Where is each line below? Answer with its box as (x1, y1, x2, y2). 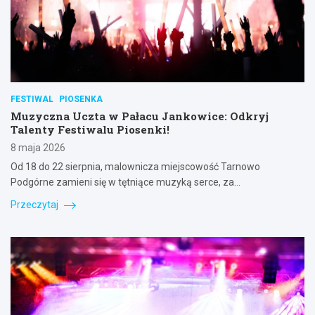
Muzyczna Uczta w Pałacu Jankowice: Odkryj (11, 109, 269, 124)
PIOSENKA (59, 94, 103, 105)
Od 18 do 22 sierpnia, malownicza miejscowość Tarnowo (11, 161, 260, 173)
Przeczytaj (11, 199, 60, 211)
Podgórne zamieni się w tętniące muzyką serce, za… (11, 176, 240, 188)
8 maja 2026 (11, 142, 65, 154)
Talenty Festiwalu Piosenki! (11, 122, 169, 137)
